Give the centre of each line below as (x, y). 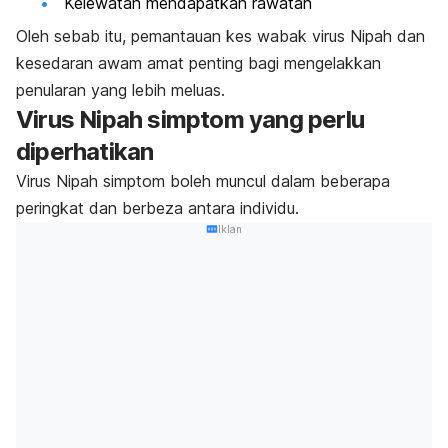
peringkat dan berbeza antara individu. (160, 208)
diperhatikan (85, 152)
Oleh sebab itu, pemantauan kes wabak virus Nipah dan (220, 36)
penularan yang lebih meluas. (120, 90)
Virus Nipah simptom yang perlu (190, 120)
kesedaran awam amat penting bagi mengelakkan (198, 63)
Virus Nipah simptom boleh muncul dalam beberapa (203, 181)
